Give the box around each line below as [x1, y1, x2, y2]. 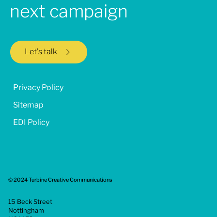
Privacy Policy [13, 83, 64, 93]
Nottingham [8, 206, 46, 215]
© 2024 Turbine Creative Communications [8, 176, 113, 183]
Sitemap [13, 100, 44, 110]
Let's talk [24, 47, 57, 57]
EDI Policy [13, 118, 50, 127]
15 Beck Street [8, 198, 56, 206]
